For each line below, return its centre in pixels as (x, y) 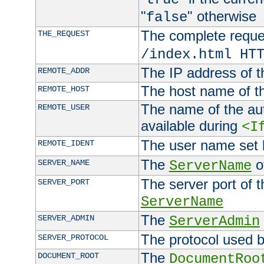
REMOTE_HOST (63, 89)
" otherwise (222, 16)
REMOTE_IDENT (66, 143)
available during (191, 126)
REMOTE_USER (63, 108)
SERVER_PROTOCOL (73, 238)
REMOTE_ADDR (63, 71)
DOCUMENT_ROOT (68, 256)
